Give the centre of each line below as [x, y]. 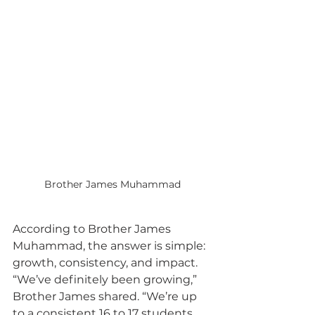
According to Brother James [93, 229]
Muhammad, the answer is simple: [110, 245]
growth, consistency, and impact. [107, 262]
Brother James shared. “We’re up [106, 296]
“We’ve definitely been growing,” [106, 279]
